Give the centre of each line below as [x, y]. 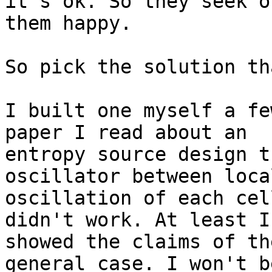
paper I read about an [126, 133]
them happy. [68, 23]
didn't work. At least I [138, 220]
